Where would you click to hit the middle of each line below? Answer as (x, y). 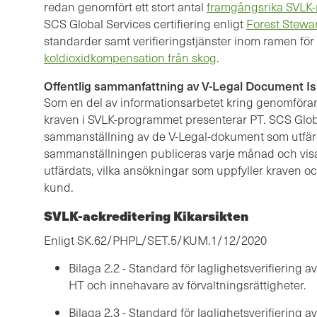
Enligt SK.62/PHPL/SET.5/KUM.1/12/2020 (155, 241)
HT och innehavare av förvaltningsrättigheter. (188, 285)
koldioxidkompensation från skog (130, 58)
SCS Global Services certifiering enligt (145, 24)
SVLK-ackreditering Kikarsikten (146, 216)
